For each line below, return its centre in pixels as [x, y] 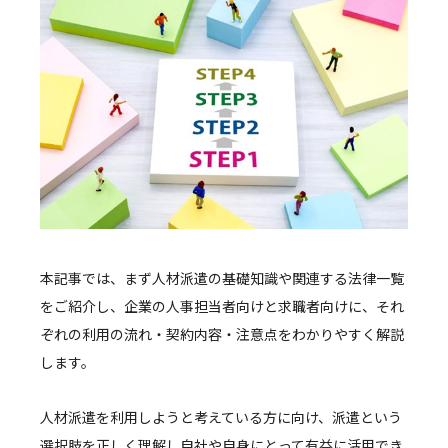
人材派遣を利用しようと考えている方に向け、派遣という [221, 416]
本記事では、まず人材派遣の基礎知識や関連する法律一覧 [222, 277]
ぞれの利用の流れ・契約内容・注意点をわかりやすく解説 [222, 333]
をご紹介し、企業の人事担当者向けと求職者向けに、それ [222, 305]
